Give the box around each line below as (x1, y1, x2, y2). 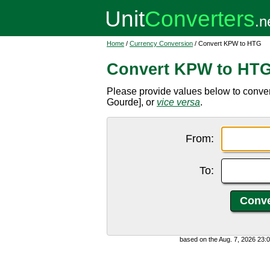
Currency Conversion (130, 40, 193, 47)
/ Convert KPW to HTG (193, 40, 262, 47)
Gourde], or (107, 97, 157, 107)
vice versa (157, 97, 200, 107)
